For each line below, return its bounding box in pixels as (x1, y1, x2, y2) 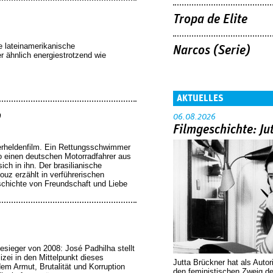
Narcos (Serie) (173, 44, 250, 57)
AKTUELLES (177, 93, 224, 103)
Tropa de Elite (173, 13, 247, 27)
